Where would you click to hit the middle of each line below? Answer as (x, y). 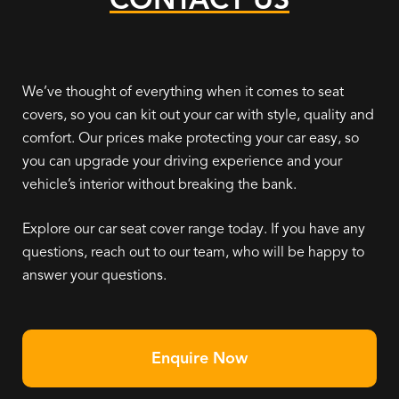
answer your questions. (94, 275)
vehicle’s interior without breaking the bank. (159, 184)
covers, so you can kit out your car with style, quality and (198, 114)
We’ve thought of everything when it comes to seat (183, 91)
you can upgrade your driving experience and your (182, 161)
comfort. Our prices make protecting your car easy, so (191, 138)
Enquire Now (199, 358)
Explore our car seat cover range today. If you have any (194, 228)
